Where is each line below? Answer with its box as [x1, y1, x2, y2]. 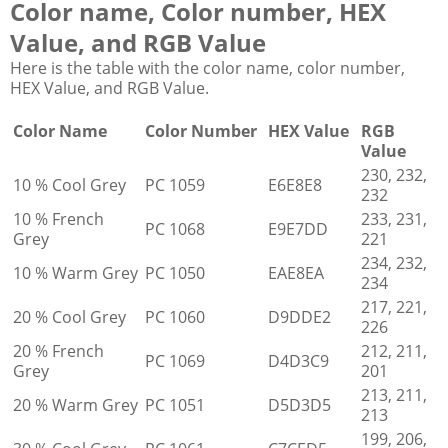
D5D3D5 [268, 393, 331, 416]
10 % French [13, 207, 104, 230]
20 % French [13, 339, 104, 362]
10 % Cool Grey [13, 173, 126, 196]
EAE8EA [268, 261, 324, 284]
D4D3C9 [268, 349, 329, 372]
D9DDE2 [268, 305, 331, 328]
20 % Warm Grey [13, 393, 138, 416]
